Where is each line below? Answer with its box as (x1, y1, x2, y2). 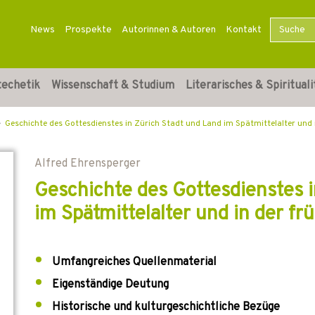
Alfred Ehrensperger (34, 157, 141, 171)
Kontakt (225, 24, 262, 36)
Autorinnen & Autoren (121, 24, 216, 36)
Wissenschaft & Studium (51, 79, 174, 93)
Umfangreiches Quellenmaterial (52, 255, 217, 269)
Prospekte (64, 24, 112, 36)
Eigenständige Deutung (52, 278, 169, 292)
